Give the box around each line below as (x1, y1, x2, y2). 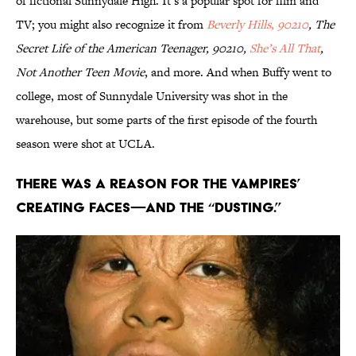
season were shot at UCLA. (16, 135, 155, 153)
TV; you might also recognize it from (16, 16, 207, 33)
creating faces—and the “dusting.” (16, 199, 281, 216)
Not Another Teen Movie (16, 64, 145, 81)
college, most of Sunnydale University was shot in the (16, 87, 288, 105)
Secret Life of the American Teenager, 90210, (16, 40, 250, 57)
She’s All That (250, 40, 320, 57)
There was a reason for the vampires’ (16, 175, 300, 192)
